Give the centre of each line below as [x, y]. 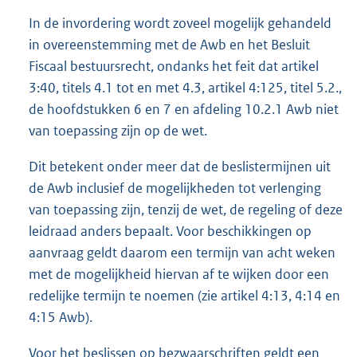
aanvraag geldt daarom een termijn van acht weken [182, 253]
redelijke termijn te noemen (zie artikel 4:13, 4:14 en [184, 296]
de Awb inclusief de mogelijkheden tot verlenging [175, 188]
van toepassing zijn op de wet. [118, 131]
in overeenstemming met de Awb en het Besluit [169, 45]
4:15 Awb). [61, 318]
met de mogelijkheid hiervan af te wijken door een [179, 275]
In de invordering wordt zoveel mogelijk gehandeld [180, 24]
